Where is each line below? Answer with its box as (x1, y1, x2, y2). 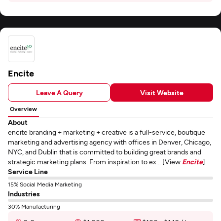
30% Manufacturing (8, 203, 60, 210)
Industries (8, 189, 40, 198)
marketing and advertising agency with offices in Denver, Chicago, (8, 138, 211, 146)
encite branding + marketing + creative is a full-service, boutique (8, 128, 205, 136)
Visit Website (140, 88, 184, 97)
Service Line (8, 167, 48, 176)
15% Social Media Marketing (8, 181, 82, 187)
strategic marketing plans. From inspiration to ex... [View (8, 157, 182, 166)
